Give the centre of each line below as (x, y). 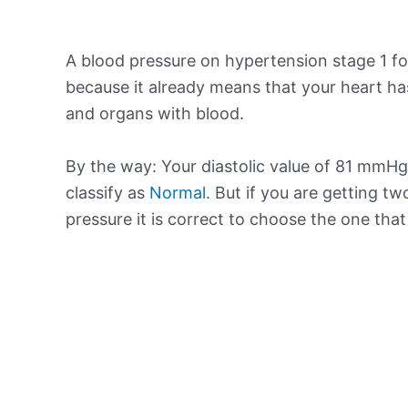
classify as (107, 192)
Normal (178, 192)
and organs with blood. (155, 113)
